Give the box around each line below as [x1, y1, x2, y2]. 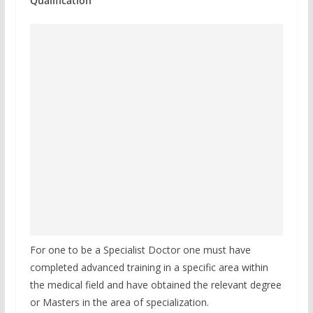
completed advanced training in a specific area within [29, 260, 268, 274]
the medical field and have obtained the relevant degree [29, 277, 282, 291]
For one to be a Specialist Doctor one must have [29, 242, 251, 256]
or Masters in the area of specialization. [29, 295, 209, 309]
